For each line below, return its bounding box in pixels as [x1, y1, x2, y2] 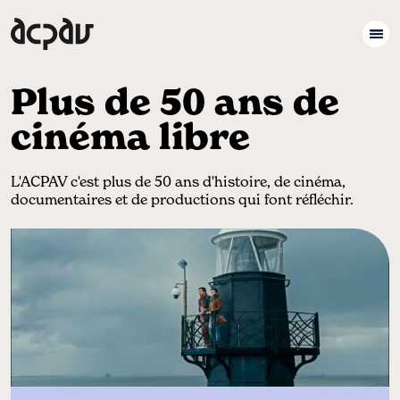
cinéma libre [11, 114, 250, 160]
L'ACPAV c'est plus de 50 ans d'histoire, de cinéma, [11, 172, 346, 191]
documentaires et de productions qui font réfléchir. [11, 190, 354, 209]
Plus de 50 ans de [11, 79, 339, 125]
